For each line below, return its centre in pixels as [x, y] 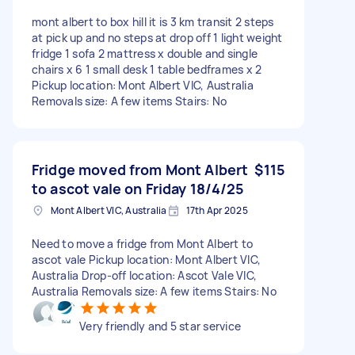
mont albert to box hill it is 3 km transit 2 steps [153, 21]
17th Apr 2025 [217, 210]
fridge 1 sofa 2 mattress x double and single [145, 53]
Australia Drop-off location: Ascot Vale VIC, [144, 275]
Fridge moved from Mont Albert [140, 169]
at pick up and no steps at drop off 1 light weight [157, 37]
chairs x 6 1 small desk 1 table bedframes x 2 [147, 69]
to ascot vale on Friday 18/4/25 [138, 188]
